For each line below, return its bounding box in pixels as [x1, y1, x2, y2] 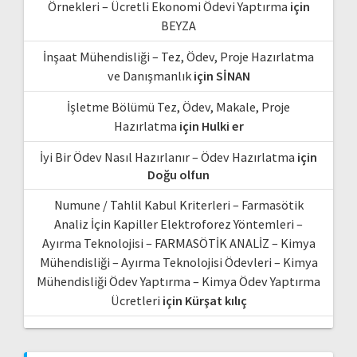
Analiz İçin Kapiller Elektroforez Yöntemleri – [54, 215, 303, 232]
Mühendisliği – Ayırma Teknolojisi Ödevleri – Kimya [39, 253, 318, 270]
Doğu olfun [147, 166, 210, 182]
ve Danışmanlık [107, 67, 191, 84]
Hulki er [201, 117, 244, 134]
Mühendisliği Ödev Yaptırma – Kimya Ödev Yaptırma [37, 273, 320, 289]
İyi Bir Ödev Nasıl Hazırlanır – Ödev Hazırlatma [40, 148, 295, 165]
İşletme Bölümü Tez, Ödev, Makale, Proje [67, 98, 290, 115]
